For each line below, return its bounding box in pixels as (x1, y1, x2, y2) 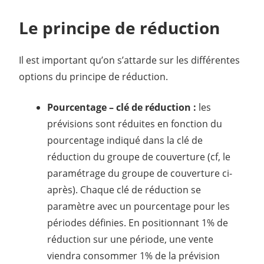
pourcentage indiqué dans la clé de (47, 133, 203, 147)
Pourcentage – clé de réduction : (47, 100, 196, 114)
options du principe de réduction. (19, 70, 168, 83)
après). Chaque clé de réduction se (47, 183, 201, 196)
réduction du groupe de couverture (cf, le (47, 150, 230, 163)
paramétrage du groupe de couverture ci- (47, 166, 232, 180)
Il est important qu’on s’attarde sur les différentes (19, 53, 240, 67)
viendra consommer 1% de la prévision (47, 249, 220, 262)
